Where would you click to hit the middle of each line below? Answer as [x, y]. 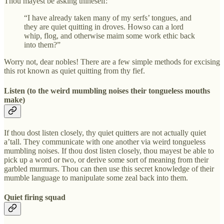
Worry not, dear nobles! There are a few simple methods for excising [112, 62]
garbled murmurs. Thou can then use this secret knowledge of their [109, 168]
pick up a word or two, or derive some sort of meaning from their [106, 159]
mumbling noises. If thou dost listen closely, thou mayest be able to [109, 150]
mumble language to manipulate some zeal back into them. [96, 177]
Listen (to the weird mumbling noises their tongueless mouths [107, 90]
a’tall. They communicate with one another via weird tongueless [105, 141]
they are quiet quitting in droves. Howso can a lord [104, 27]
